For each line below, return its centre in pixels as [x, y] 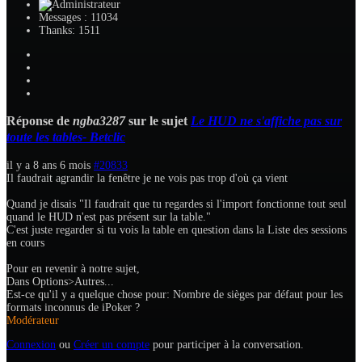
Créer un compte [112, 344]
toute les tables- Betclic [66, 137]
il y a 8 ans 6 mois [48, 165]
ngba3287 [99, 121]
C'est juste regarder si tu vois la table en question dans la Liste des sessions [177, 229]
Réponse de [40, 121]
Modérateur [33, 320]
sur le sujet [158, 121]
